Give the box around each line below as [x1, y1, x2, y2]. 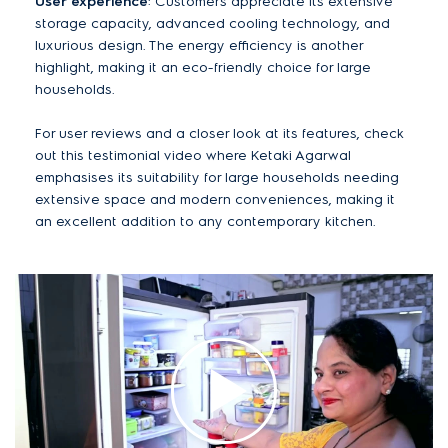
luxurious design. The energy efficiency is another [35, 36, 363, 54]
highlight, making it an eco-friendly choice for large [35, 58, 371, 76]
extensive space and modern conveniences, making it [35, 190, 395, 208]
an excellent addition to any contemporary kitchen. [35, 212, 376, 230]
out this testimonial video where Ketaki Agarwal [35, 146, 351, 164]
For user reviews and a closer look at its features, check [35, 124, 404, 142]
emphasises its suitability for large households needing [35, 168, 399, 186]
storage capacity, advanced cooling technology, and [35, 14, 390, 32]
